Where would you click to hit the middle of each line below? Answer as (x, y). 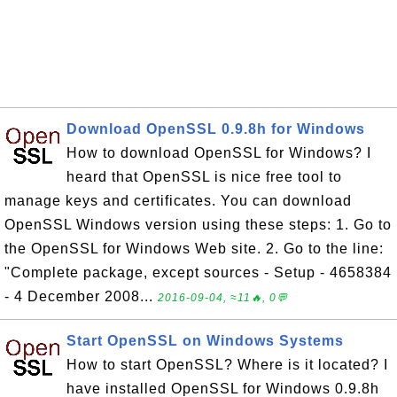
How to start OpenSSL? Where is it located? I (227, 365)
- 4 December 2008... (81, 296)
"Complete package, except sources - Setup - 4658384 (198, 272)
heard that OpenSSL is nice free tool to (204, 177)
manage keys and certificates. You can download (178, 201)
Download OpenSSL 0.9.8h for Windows (216, 129)
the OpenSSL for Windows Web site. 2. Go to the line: (194, 249)
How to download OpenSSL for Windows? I (219, 153)
